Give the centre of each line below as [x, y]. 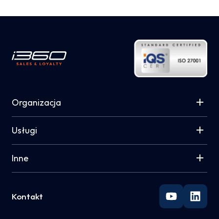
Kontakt [27, 196]
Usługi [24, 130]
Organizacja [36, 102]
